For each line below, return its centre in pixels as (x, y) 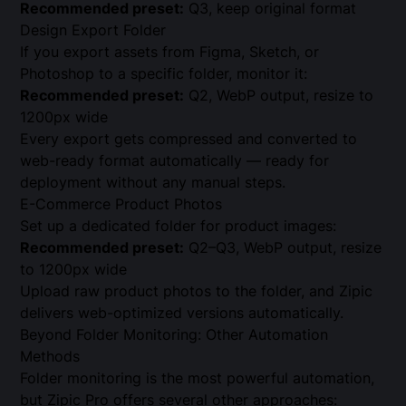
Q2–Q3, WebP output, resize (283, 247)
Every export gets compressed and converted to (189, 138)
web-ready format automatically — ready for (175, 160)
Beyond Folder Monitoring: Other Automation (174, 334)
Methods (50, 356)
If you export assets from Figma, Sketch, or (170, 51)
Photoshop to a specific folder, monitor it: (164, 73)
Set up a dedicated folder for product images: (179, 225)
